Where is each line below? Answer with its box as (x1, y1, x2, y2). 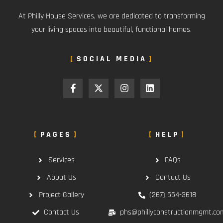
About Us (46, 172, 76, 183)
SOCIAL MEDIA (76, 53, 147, 64)
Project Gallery (38, 190, 84, 201)
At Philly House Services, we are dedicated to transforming (18, 10, 205, 21)
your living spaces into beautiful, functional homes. (31, 24, 192, 35)
